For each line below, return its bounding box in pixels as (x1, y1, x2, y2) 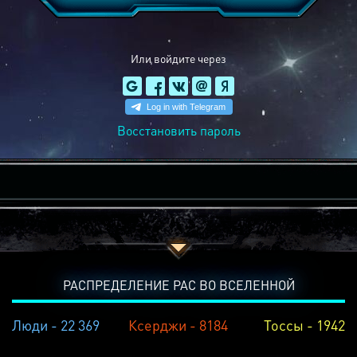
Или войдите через (131, 51, 226, 65)
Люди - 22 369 (12, 316, 100, 334)
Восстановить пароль (116, 122, 241, 139)
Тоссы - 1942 (263, 316, 345, 334)
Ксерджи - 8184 (128, 316, 229, 334)
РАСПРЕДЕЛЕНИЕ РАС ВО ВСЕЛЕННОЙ (62, 277, 295, 293)
